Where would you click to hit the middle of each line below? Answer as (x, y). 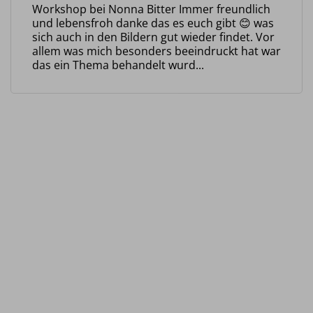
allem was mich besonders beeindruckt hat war (156, 51)
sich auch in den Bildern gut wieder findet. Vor (153, 37)
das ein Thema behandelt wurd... (118, 65)
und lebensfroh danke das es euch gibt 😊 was (153, 23)
